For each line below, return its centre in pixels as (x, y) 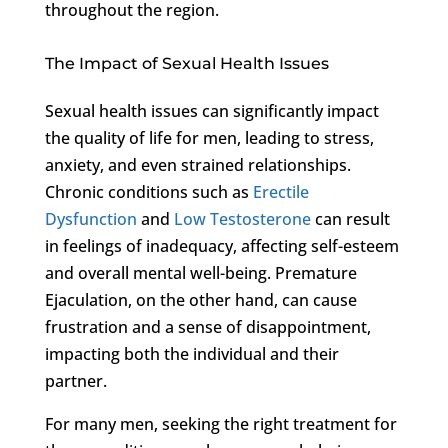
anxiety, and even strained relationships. (197, 164)
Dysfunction (90, 218)
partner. (75, 380)
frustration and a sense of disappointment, (207, 326)
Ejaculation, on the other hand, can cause (200, 299)
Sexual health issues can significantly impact (211, 110)
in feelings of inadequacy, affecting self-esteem (221, 245)
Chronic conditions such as (148, 191)
